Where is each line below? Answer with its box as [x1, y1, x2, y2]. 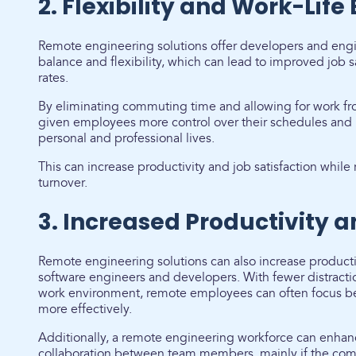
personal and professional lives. [38, 130, 218, 146]
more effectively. [38, 301, 135, 317]
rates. [38, 70, 72, 86]
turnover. [38, 175, 87, 191]
